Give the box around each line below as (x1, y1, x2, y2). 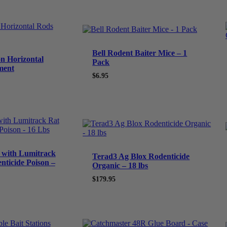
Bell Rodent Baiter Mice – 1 (92, 49, 187, 58)
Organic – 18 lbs (92, 161, 148, 170)
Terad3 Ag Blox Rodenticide (92, 152, 190, 161)
